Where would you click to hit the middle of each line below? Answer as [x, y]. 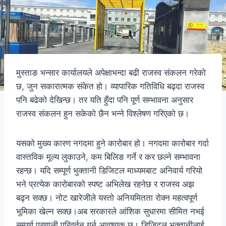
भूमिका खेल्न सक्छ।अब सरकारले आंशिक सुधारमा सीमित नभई [110, 211]
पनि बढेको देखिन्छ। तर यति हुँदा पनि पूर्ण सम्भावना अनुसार [105, 100]
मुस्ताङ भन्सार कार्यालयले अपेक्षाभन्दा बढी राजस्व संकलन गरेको [111, 72]
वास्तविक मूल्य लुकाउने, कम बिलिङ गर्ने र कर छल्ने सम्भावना [108, 157]
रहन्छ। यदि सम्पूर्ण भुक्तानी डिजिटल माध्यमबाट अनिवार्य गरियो [109, 170]
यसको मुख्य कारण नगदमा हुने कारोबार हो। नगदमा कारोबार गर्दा [112, 143]
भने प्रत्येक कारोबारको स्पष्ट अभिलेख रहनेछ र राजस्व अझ [105, 184]
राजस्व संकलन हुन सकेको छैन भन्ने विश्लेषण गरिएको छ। [103, 113]
